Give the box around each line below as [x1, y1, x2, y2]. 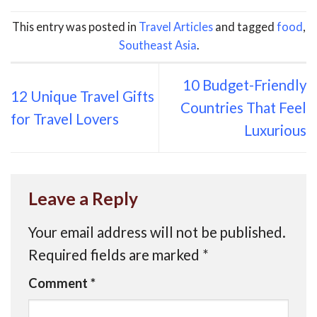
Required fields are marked [28, 246, 202, 263]
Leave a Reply [28, 188, 142, 209]
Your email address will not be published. [28, 223, 286, 241]
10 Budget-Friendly [183, 76, 306, 94]
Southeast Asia [118, 38, 197, 52]
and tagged [213, 20, 277, 34]
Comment [28, 275, 91, 292]
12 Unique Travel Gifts [11, 88, 154, 105]
